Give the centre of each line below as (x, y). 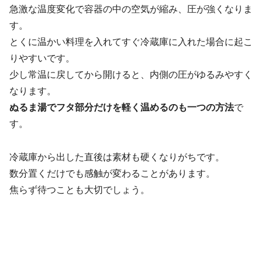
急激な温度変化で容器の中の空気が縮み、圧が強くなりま (131, 9)
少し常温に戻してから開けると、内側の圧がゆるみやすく (131, 75)
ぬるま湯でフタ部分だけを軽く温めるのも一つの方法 (122, 108)
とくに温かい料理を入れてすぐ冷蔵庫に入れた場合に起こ (131, 42)
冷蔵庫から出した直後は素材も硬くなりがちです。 (117, 157)
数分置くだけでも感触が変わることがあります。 (112, 173)
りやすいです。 (42, 58)
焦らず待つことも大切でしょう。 (80, 190)
